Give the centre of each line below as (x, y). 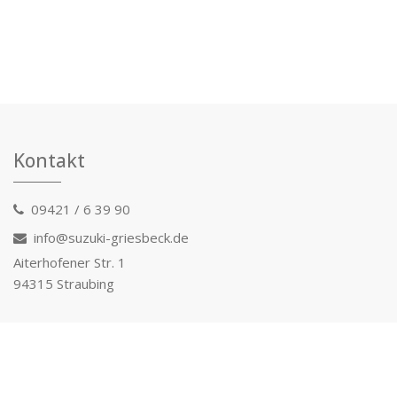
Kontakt (49, 160)
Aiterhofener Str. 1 (70, 262)
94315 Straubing (64, 283)
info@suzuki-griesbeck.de (111, 237)
